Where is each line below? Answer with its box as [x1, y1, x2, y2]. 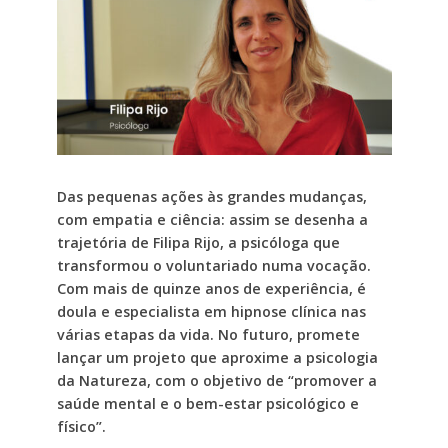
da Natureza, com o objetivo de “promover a [56, 371, 377, 391]
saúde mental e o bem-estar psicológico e [56, 394, 359, 414]
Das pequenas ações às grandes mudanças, [56, 187, 367, 207]
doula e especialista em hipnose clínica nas [56, 302, 366, 322]
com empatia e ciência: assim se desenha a [56, 210, 368, 230]
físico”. [56, 417, 106, 437]
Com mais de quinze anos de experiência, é [56, 279, 366, 299]
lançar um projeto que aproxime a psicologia [56, 348, 378, 368]
